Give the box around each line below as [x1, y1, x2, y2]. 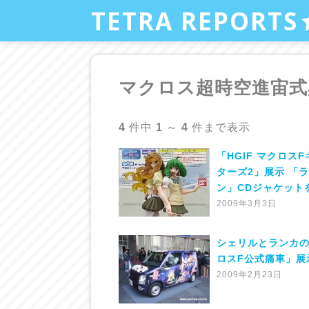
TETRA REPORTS [91, 4, 298, 37]
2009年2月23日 [217, 269, 282, 279]
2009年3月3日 [217, 198, 277, 208]
